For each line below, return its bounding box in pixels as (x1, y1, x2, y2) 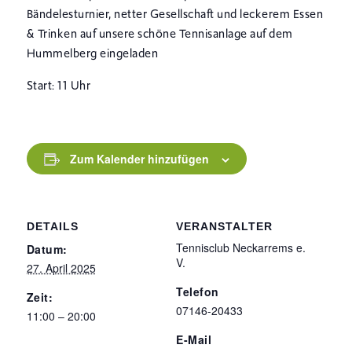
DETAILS (26, 220, 79, 233)
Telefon (176, 284, 219, 300)
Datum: (26, 241, 68, 258)
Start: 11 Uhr (26, 77, 91, 95)
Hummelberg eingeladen (26, 45, 159, 63)
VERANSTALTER (176, 220, 273, 233)
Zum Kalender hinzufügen (69, 151, 209, 167)
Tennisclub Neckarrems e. (176, 240, 306, 256)
